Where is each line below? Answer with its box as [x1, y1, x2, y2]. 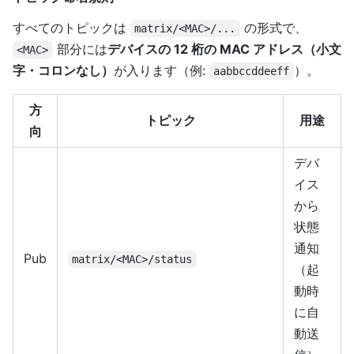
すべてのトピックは [13, 19, 130, 36]
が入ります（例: [114, 62, 209, 78]
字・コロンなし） [13, 62, 114, 78]
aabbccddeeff [213, 64, 290, 77]
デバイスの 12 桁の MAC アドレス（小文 [107, 40, 341, 57]
